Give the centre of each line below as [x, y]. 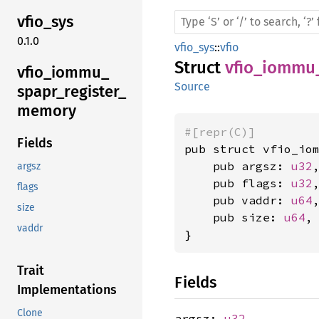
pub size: [234, 217]
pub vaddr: [238, 200]
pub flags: [238, 183]
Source [192, 87]
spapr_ [41, 91]
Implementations [67, 290]
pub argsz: [238, 166]
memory [47, 110]
